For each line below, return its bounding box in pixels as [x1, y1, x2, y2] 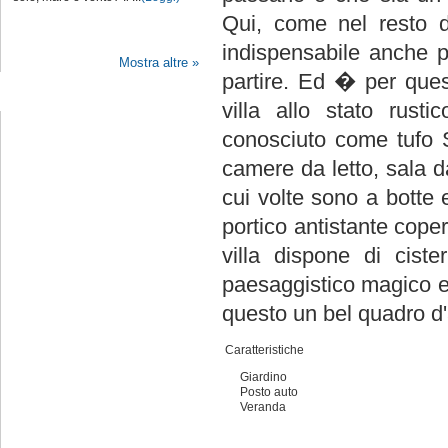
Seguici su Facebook [38, 91, 168, 107]
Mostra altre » [119, 55, 199, 71]
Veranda [240, 400, 286, 414]
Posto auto [240, 385, 298, 399]
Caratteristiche [225, 343, 304, 357]
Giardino [240, 370, 287, 384]
